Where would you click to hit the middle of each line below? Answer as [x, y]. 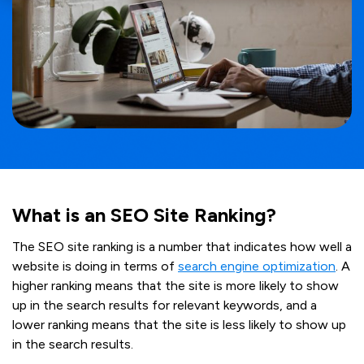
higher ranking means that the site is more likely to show [175, 285]
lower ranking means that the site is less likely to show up [179, 324]
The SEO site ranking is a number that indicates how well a [182, 246]
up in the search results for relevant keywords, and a [165, 305]
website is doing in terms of [95, 266]
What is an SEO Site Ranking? [144, 214]
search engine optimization [257, 266]
